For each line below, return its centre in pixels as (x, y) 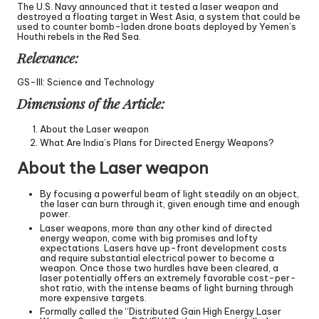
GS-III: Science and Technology (86, 82)
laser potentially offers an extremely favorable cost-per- (168, 277)
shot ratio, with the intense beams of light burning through (167, 287)
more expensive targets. (93, 297)
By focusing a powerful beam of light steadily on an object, (169, 194)
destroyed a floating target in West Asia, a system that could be (159, 16)
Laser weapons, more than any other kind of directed (156, 228)
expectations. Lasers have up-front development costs (163, 247)
